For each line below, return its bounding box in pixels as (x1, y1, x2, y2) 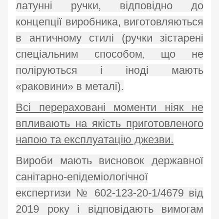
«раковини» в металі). (16, 80, 124, 93)
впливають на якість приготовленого (16, 117, 203, 130)
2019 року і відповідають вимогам (16, 203, 203, 216)
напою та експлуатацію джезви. (16, 133, 174, 146)
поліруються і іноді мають (16, 64, 203, 77)
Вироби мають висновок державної (16, 154, 203, 167)
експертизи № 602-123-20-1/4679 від (16, 187, 203, 199)
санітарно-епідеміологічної (16, 171, 148, 183)
